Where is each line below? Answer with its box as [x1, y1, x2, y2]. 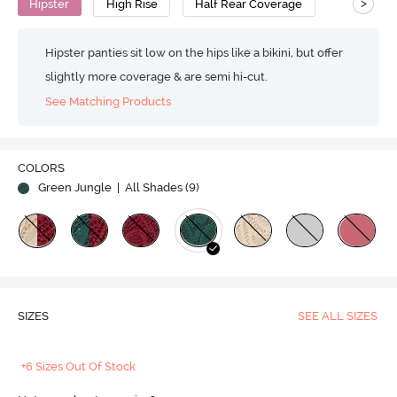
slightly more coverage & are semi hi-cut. [45, 69, 269, 83]
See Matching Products [45, 95, 172, 109]
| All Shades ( [113, 181, 189, 195]
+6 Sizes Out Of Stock [21, 360, 136, 374]
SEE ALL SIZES [297, 309, 378, 323]
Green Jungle [37, 181, 112, 195]
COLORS [17, 161, 65, 175]
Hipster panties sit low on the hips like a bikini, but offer [45, 45, 344, 59]
